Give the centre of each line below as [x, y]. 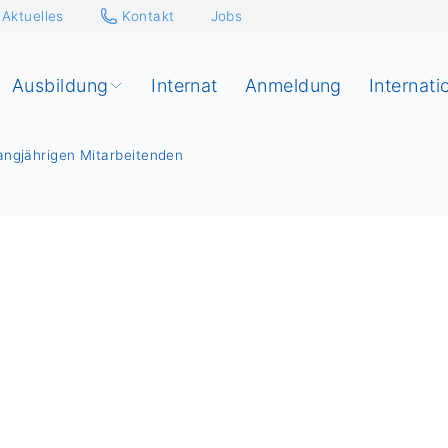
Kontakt [148, 15]
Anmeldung [293, 85]
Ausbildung [60, 85]
